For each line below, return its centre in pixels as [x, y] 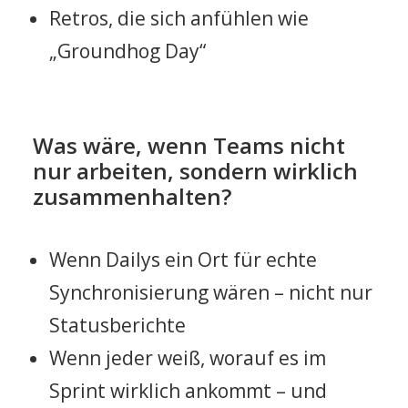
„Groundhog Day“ [127, 51]
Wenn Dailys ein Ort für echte [183, 260]
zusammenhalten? [132, 196]
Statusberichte [117, 325]
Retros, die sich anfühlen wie [179, 18]
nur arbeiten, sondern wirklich [195, 171]
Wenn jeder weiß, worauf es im [188, 358]
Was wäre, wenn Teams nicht [189, 145]
